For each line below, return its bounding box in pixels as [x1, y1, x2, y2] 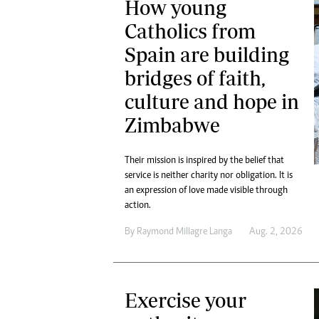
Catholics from [125, 19, 256, 43]
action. [125, 201, 151, 211]
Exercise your [125, 288, 246, 313]
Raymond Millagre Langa [137, 227, 232, 238]
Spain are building [125, 43, 289, 67]
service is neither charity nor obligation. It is [125, 171, 293, 182]
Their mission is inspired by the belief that [125, 156, 284, 167]
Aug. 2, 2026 [249, 227, 303, 238]
